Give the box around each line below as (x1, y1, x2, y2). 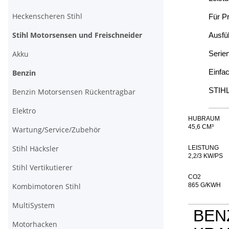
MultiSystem (12, 200, 55, 211)
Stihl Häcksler (12, 144, 59, 154)
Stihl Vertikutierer (12, 163, 73, 173)
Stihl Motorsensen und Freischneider (12, 30, 142, 40)
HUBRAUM (188, 115, 220, 123)
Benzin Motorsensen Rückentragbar (12, 87, 135, 97)
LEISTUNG (188, 144, 219, 152)
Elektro (12, 106, 36, 116)
